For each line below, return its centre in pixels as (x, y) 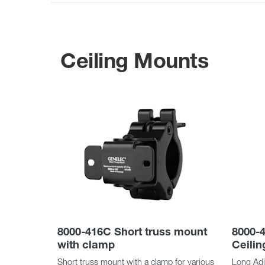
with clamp (86, 245)
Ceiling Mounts (134, 61)
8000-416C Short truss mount (132, 232)
